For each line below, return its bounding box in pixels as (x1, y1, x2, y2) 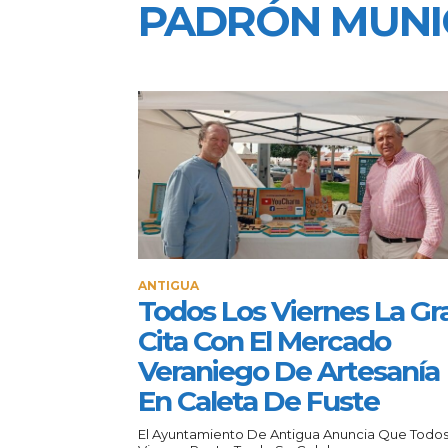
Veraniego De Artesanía (138, 353, 439, 388)
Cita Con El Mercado (138, 323, 390, 358)
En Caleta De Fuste (138, 383, 379, 418)
